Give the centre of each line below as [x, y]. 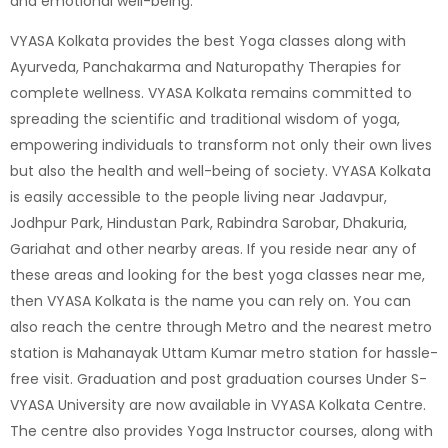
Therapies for [354, 66]
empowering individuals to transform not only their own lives [221, 144]
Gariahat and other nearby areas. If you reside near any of [213, 248]
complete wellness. [79, 92]
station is [41, 352]
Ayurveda [43, 66]
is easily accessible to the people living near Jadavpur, [198, 196]
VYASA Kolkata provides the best [124, 40]
